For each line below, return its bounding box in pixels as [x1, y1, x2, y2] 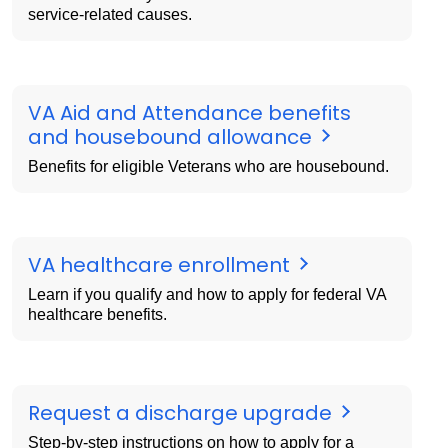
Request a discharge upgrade [28, 398, 337, 427]
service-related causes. [28, 5, 192, 23]
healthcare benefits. [28, 305, 167, 323]
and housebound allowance [28, 122, 317, 151]
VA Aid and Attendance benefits [28, 98, 351, 127]
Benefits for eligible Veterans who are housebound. [28, 157, 389, 175]
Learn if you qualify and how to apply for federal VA [28, 285, 387, 303]
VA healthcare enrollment [28, 250, 295, 279]
